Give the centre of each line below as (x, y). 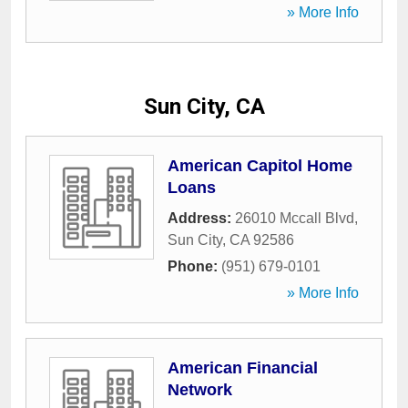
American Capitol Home (260, 166)
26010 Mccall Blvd (295, 218)
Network (200, 390)
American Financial (243, 368)
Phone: (194, 266)
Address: (201, 218)
